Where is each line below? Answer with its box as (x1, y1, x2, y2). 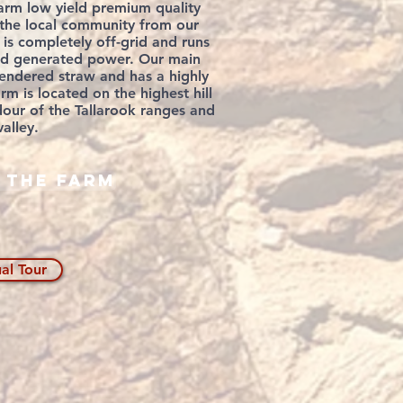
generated (13, 50, 83, 67)
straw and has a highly (58, 67, 209, 85)
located (38, 85, 88, 102)
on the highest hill (88, 85, 212, 102)
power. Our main (82, 50, 201, 67)
